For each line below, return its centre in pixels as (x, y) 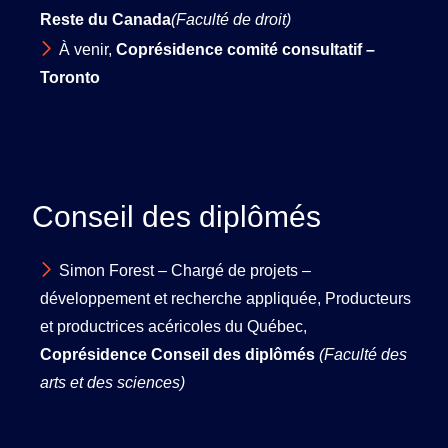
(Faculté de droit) (231, 20)
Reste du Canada (105, 20)
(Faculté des (363, 354)
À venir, (87, 50)
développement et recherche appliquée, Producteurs (225, 298)
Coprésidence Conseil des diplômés (179, 354)
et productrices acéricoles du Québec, (173, 326)
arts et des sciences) (112, 382)
